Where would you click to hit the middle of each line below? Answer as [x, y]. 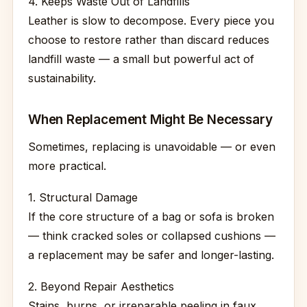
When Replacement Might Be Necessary [150, 120]
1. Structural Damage [83, 197]
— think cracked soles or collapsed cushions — [152, 236]
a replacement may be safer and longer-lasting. [151, 255]
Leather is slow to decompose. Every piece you [151, 21]
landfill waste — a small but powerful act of [141, 59]
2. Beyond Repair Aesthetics [101, 286]
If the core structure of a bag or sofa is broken [151, 217]
